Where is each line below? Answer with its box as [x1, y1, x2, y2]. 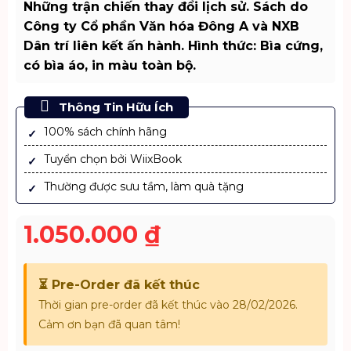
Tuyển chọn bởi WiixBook [43, 152, 182, 166]
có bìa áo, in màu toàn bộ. [23, 58, 196, 73]
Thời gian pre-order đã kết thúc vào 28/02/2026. [38, 297, 298, 312]
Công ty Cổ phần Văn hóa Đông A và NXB [23, 19, 299, 34]
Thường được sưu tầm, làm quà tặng [43, 179, 244, 194]
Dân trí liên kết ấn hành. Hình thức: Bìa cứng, [23, 38, 323, 53]
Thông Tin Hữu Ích [55, 100, 173, 114]
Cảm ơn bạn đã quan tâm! [38, 317, 180, 331]
